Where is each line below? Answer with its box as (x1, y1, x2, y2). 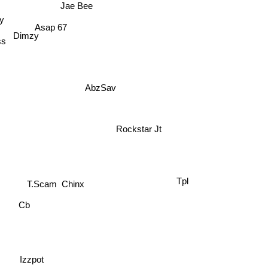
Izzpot (20, 254, 45, 264)
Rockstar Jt (121, 111, 167, 121)
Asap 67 (33, 16, 66, 26)
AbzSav (84, 82, 116, 93)
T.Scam (25, 175, 55, 185)
